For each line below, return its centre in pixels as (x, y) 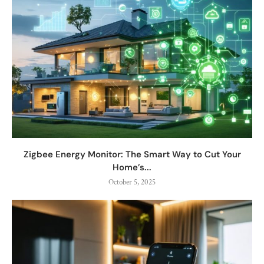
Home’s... (132, 167)
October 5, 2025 (132, 182)
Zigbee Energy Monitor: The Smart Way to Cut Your (132, 154)
